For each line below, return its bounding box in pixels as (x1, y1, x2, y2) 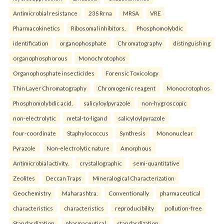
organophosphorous (13, 54, 67, 61)
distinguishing (173, 39, 210, 46)
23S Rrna (88, 9, 112, 16)
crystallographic (79, 159, 122, 166)
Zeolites (13, 174, 35, 181)
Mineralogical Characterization (92, 174, 174, 181)
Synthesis (119, 129, 145, 136)
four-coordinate (13, 129, 56, 136)
